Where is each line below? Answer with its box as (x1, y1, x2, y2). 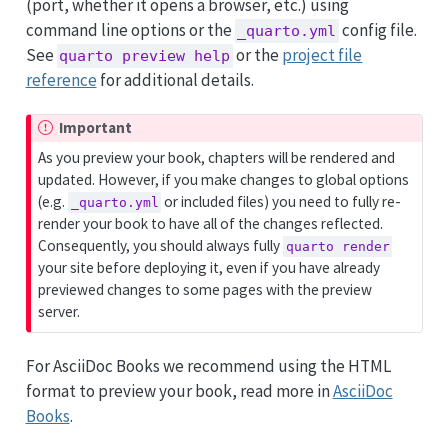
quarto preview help (59, 46, 231, 65)
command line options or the (25, 18, 235, 41)
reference (25, 68, 97, 91)
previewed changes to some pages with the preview (38, 280, 373, 300)
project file (282, 43, 363, 66)
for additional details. (96, 68, 254, 91)
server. (38, 302, 81, 322)
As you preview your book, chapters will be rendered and (38, 148, 396, 168)
